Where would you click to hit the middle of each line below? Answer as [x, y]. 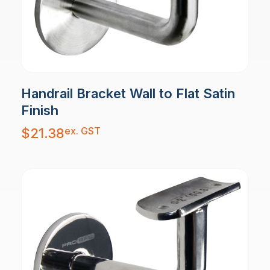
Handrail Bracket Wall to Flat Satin [128, 93]
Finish [40, 110]
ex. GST [83, 130]
